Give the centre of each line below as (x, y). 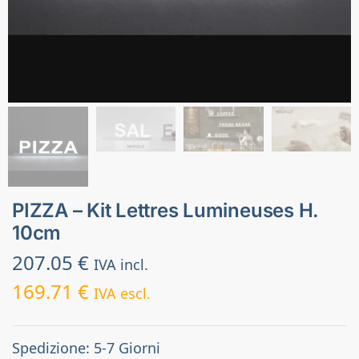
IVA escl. (122, 294)
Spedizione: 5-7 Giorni (86, 347)
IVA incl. (121, 265)
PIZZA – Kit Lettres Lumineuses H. (166, 210)
